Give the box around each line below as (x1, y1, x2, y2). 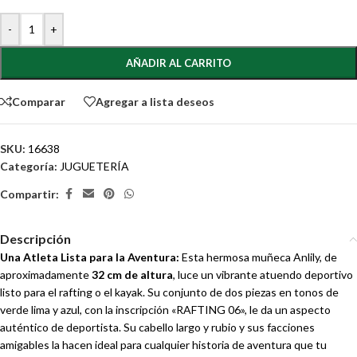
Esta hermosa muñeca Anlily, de (179, 250, 337, 264)
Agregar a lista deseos (96, 94, 214, 108)
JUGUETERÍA (60, 159, 129, 173)
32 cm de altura (92, 268, 173, 281)
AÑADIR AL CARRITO (126, 57, 231, 69)
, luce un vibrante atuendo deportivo (173, 268, 353, 281)
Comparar (12, 94, 65, 108)
